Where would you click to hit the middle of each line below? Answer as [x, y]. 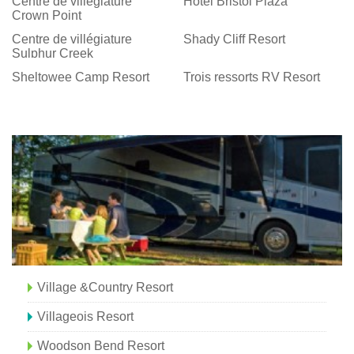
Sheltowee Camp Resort [81, 77]
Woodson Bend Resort [101, 346]
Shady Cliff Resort [235, 39]
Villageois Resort [85, 316]
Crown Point [47, 15]
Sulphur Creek [53, 53]
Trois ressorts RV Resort [252, 77]
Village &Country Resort [105, 287]
